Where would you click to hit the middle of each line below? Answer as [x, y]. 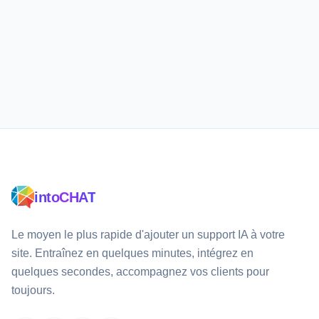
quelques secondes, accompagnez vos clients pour [140, 272]
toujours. [33, 290]
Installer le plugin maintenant [151, 27]
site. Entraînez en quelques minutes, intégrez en [132, 253]
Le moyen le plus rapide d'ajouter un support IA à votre [148, 235]
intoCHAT [65, 197]
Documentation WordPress [159, 58]
